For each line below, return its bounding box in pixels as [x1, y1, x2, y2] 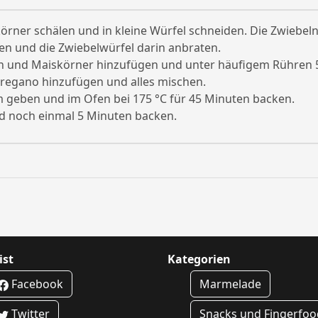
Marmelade [199, 276, 261, 292]
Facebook [9, 276, 63, 292]
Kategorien [168, 251, 231, 268]
